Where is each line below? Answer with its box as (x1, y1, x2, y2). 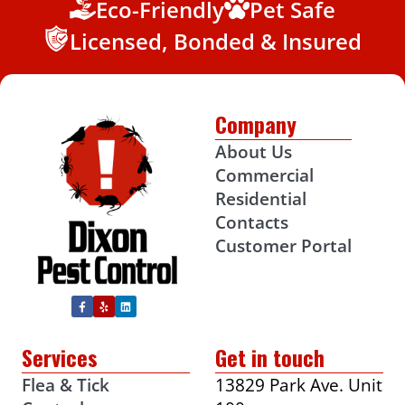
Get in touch (215, 342, 325, 374)
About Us (215, 139, 293, 164)
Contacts (215, 210, 289, 234)
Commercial (215, 163, 315, 187)
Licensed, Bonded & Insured (69, 26, 362, 57)
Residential (215, 186, 307, 211)
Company (215, 108, 297, 140)
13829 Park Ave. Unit (215, 373, 383, 398)
